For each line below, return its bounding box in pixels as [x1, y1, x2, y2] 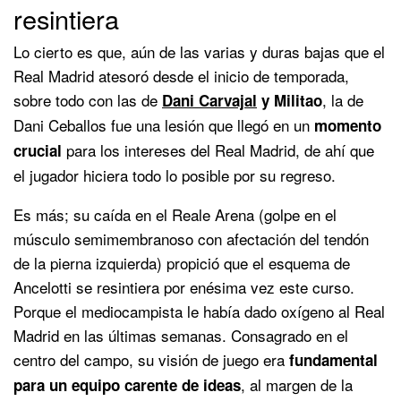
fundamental [289, 348, 378, 371]
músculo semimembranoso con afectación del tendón [13, 226, 369, 250]
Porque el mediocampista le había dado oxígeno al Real [13, 299, 385, 322]
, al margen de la [241, 372, 353, 396]
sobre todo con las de [13, 88, 162, 111]
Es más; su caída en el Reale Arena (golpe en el [13, 202, 337, 226]
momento [314, 114, 381, 136]
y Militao [257, 89, 322, 111]
